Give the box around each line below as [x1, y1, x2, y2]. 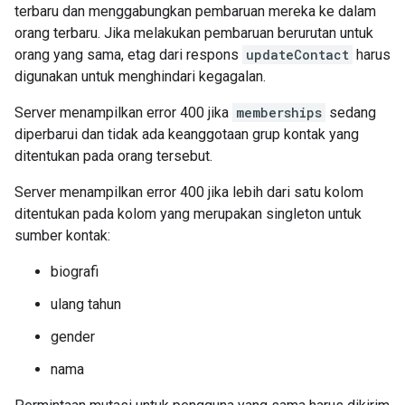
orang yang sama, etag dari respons [14, 46, 242, 63]
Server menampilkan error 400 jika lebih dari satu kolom [14, 184, 363, 201]
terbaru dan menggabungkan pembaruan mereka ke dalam [14, 3, 376, 20]
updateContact [246, 46, 349, 63]
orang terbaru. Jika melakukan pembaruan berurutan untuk [14, 24, 373, 42]
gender [51, 328, 95, 345]
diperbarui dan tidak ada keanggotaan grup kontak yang [14, 126, 359, 143]
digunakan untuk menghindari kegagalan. [14, 68, 266, 85]
